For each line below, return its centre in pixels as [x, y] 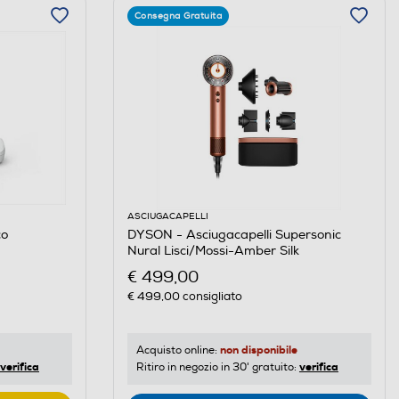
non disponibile [258, 350]
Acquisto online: [178, 351]
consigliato [211, 297]
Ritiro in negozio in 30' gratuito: [217, 368]
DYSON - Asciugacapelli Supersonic [234, 234]
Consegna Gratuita [178, 16]
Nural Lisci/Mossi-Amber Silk [213, 250]
